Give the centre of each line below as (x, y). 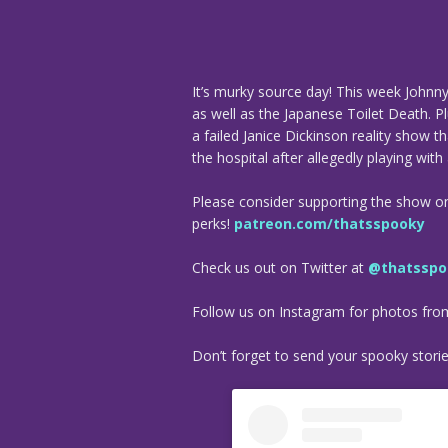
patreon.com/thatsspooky (329, 223)
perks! (213, 223)
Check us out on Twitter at (280, 267)
